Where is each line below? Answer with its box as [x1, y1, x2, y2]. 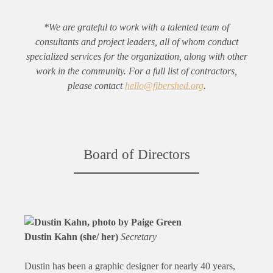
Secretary [121, 232, 157, 243]
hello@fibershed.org [124, 80, 204, 91]
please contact [67, 80, 125, 91]
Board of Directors [83, 147, 190, 163]
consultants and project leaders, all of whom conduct [35, 37, 238, 48]
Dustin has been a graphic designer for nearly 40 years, [24, 261, 235, 272]
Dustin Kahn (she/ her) [24, 232, 121, 243]
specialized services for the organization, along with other [26, 51, 247, 62]
